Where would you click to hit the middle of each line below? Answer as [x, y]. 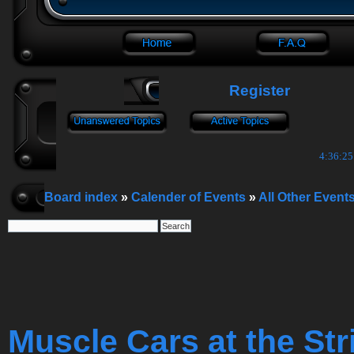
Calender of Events [188, 197]
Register [258, 90]
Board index [81, 197]
